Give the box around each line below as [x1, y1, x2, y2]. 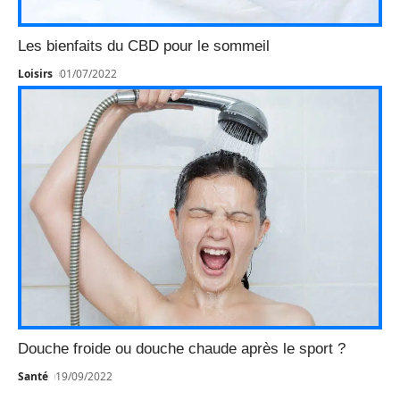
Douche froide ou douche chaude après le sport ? [18, 339, 346, 357]
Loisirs [18, 65, 53, 81]
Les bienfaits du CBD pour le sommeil [18, 37, 270, 54]
